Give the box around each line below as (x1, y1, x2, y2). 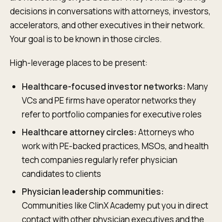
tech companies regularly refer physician (22, 154, 177, 166)
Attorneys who (137, 126, 194, 138)
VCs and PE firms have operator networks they (22, 95, 196, 106)
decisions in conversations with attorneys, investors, (10, 5, 211, 17)
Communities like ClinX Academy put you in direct (22, 200, 208, 211)
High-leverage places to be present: (10, 57, 148, 68)
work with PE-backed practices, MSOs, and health (22, 140, 209, 152)
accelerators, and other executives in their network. (10, 19, 205, 31)
